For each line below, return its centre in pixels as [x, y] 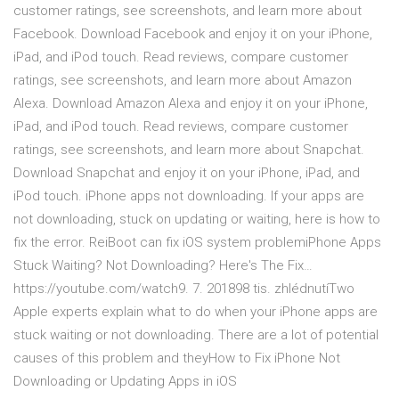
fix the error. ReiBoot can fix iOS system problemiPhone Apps [197, 243]
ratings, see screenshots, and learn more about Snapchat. [189, 150]
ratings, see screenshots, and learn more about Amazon [183, 81]
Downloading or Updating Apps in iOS [125, 382]
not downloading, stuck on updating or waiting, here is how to [197, 220]
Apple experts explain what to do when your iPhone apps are [195, 312]
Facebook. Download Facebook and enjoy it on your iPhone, [193, 34]
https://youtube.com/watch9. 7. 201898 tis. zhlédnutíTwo [184, 289]
